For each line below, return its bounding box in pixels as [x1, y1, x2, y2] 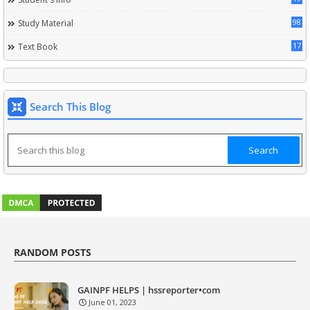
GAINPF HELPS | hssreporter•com [77, 284, 220, 296]
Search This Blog [30, 100, 111, 113]
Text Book [18, 41, 57, 53]
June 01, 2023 [89, 297, 136, 307]
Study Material [18, 17, 73, 29]
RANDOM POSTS [14, 246, 91, 259]
